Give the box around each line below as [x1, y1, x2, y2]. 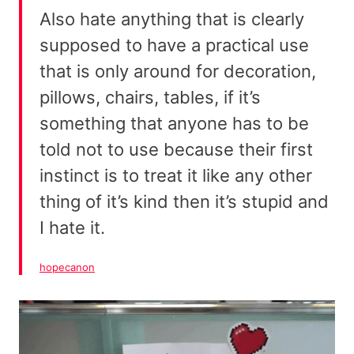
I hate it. [40, 217, 105, 239]
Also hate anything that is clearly [40, 9, 304, 30]
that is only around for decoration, [40, 61, 316, 82]
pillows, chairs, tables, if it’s [40, 87, 261, 108]
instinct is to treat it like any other [40, 165, 312, 186]
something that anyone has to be [40, 113, 309, 134]
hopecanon [40, 261, 95, 274]
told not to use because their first [40, 139, 313, 160]
